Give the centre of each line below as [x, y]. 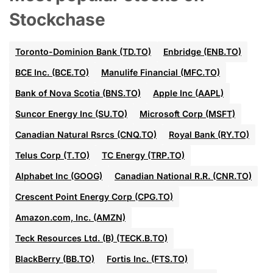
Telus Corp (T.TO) [52, 155]
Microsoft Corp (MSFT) [187, 114]
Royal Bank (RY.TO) [209, 135]
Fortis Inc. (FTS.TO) [147, 259]
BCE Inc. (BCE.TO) [52, 73]
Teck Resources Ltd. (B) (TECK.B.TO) [91, 238]
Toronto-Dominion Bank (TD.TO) [83, 52]
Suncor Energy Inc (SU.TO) [71, 114]
